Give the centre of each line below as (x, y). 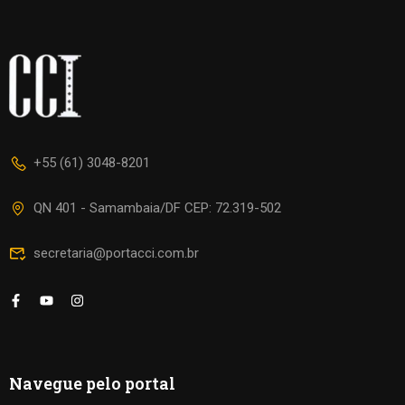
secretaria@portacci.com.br (116, 253)
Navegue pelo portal (92, 383)
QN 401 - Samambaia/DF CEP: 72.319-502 (157, 208)
